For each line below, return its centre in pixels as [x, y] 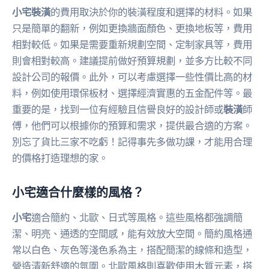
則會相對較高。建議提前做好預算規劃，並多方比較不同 [132, 61]
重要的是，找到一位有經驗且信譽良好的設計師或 [118, 110]
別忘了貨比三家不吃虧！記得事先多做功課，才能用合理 [132, 142]
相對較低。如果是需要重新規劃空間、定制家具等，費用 [132, 45]
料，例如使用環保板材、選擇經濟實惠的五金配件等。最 [132, 93]
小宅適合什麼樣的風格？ [78, 192]
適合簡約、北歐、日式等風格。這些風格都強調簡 [137, 218]
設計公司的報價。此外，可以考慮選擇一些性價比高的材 [132, 77]
